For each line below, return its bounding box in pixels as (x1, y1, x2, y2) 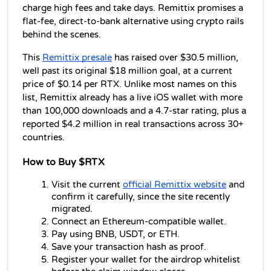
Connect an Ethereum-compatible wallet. (51, 216, 226, 227)
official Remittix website (123, 179, 226, 190)
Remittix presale (42, 53, 112, 64)
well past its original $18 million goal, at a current (22, 66, 232, 77)
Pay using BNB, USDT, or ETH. (51, 229, 180, 240)
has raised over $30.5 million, (112, 53, 238, 64)
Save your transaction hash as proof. (51, 241, 206, 252)
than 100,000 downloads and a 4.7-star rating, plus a (22, 106, 246, 117)
